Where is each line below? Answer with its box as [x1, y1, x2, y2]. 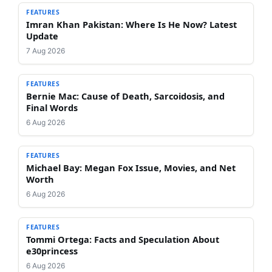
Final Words [26, 101, 78, 114]
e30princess [26, 245, 78, 257]
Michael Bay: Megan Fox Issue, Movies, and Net [26, 161, 236, 174]
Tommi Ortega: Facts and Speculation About [26, 233, 219, 246]
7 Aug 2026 [26, 46, 65, 56]
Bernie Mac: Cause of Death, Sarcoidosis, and [26, 90, 225, 103]
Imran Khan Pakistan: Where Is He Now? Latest [26, 18, 237, 31]
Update [26, 30, 58, 42]
